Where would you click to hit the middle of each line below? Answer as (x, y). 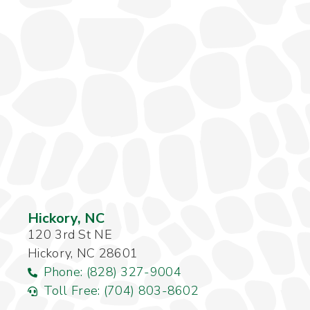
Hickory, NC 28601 (83, 254)
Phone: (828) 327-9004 (112, 272)
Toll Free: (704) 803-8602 (121, 291)
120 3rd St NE (70, 235)
